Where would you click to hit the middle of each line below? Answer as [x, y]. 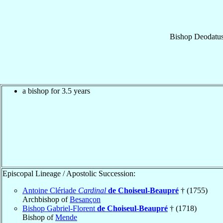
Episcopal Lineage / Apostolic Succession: [69, 173]
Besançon [85, 199]
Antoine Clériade [50, 190]
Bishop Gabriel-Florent [60, 208]
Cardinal [92, 190]
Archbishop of [46, 199]
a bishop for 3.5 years [56, 91]
